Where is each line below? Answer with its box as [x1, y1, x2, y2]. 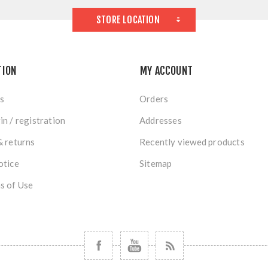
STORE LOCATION [96, 14, 160, 26]
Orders [139, 93, 169, 104]
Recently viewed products [139, 136, 245, 147]
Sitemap [139, 158, 172, 169]
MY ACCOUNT [140, 64, 193, 77]
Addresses [139, 115, 182, 126]
